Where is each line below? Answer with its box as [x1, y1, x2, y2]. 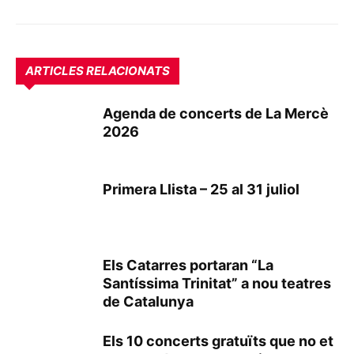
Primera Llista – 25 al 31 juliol [103, 181, 299, 198]
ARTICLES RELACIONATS [25, 63, 170, 79]
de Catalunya [103, 293, 194, 311]
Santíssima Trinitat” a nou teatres [103, 275, 331, 292]
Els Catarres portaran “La [103, 257, 273, 274]
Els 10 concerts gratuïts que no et [103, 333, 333, 350]
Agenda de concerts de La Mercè [103, 105, 329, 122]
